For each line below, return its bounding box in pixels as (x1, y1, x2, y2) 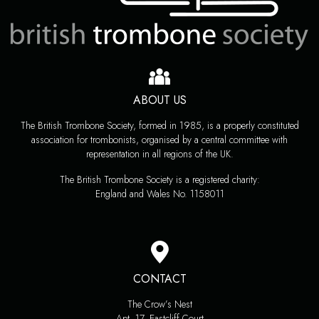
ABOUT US (132, 92, 187, 109)
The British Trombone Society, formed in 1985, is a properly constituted (20, 118, 299, 133)
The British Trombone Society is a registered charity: (59, 172, 260, 187)
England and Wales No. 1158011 (95, 187, 224, 202)
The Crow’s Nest (127, 297, 192, 312)
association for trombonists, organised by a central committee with (31, 132, 288, 147)
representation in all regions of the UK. (85, 147, 234, 162)
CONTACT (132, 271, 187, 288)
